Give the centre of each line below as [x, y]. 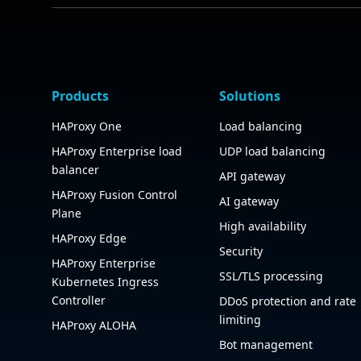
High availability [263, 226]
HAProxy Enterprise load [117, 151]
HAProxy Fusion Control [114, 195]
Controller [79, 300]
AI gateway [249, 201]
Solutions [250, 96]
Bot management [266, 344]
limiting [240, 320]
